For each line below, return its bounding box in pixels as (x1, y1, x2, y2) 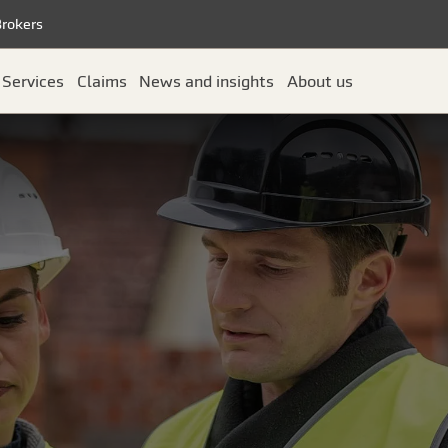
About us (287, 72, 354, 90)
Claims (76, 72, 127, 90)
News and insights (139, 72, 275, 90)
